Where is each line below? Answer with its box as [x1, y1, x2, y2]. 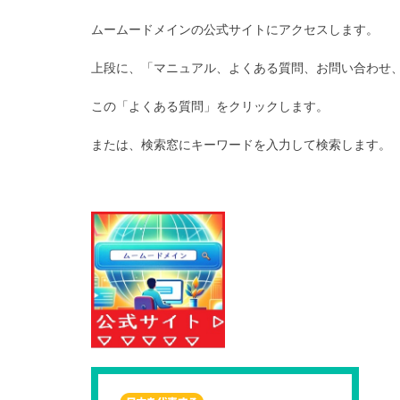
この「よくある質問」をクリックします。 [91, 98, 329, 113]
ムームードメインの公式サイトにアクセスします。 [91, 21, 379, 37]
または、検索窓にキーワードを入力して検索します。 [91, 137, 391, 152]
